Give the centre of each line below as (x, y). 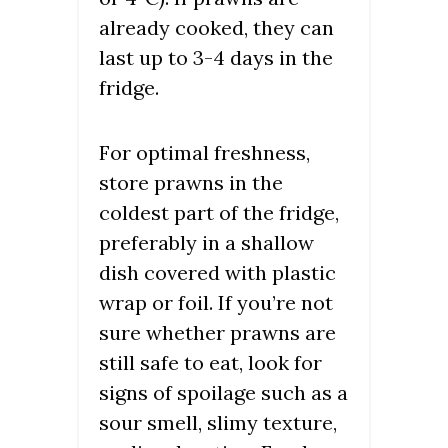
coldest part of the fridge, (219, 212)
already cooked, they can (216, 27)
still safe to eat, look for (210, 362)
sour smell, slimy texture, (218, 422)
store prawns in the (191, 182)
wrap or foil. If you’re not (216, 302)
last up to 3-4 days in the (216, 57)
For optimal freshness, (204, 152)
